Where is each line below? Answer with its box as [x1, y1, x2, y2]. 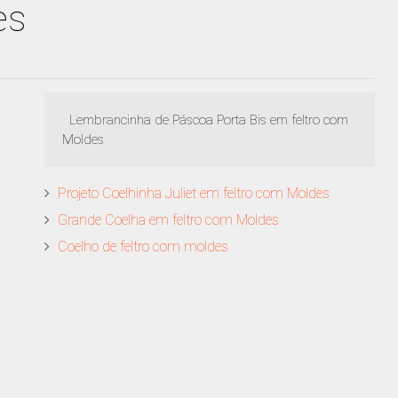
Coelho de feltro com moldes [58, 237, 228, 255]
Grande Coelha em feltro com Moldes [58, 211, 279, 228]
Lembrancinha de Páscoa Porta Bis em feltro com [62, 111, 348, 128]
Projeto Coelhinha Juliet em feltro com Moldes [58, 184, 330, 202]
